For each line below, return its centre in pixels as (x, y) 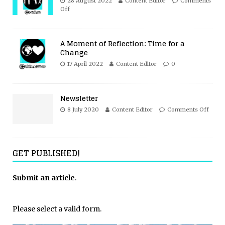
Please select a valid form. (57, 209)
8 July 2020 (83, 109)
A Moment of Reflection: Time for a (123, 43)
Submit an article (44, 178)
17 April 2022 (85, 64)
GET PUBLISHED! (46, 153)
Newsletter (79, 98)
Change (74, 52)
